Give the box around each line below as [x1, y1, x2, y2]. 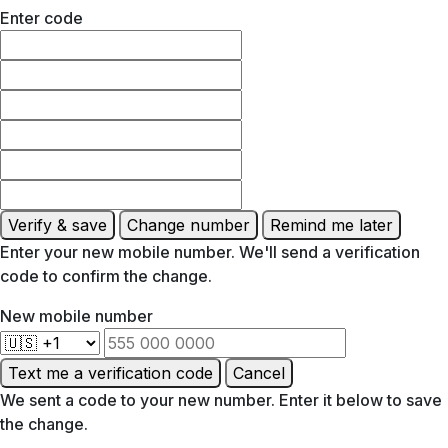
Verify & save [8, 214, 107, 235]
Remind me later [270, 214, 393, 235]
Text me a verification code [8, 362, 213, 383]
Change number [127, 214, 250, 235]
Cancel [233, 362, 285, 383]
